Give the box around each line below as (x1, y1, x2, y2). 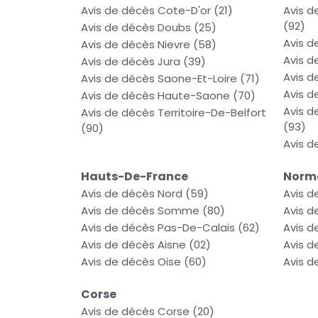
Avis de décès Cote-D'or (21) (81, 3, 233, 18)
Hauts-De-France (81, 168, 188, 185)
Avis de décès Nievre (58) (81, 37, 216, 53)
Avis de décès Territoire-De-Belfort (81, 105, 266, 121)
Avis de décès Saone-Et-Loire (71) (81, 71, 260, 87)
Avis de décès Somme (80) (81, 203, 225, 219)
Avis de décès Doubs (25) (81, 20, 216, 35)
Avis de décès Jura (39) (81, 54, 206, 70)
